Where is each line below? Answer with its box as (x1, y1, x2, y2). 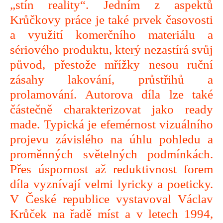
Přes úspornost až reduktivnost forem (10, 162, 213, 176)
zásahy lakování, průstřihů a (10, 73, 213, 86)
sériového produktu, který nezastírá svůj (10, 43, 213, 56)
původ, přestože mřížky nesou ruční (10, 58, 213, 71)
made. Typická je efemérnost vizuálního (10, 117, 213, 131)
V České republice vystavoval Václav (10, 192, 213, 206)
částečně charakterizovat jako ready (10, 103, 213, 116)
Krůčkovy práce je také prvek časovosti (10, 13, 213, 26)
